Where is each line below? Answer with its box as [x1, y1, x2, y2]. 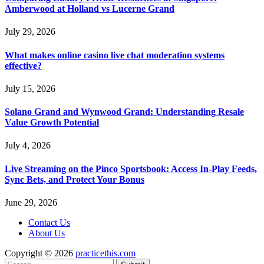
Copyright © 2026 [5, 247, 75, 258]
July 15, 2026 [5, 83, 55, 94]
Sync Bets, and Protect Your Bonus [5, 174, 144, 184]
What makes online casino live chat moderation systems [5, 49, 225, 60]
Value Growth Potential [5, 117, 99, 128]
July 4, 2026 [5, 140, 51, 151]
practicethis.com [75, 247, 136, 258]
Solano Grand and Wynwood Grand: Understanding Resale [5, 107, 244, 117]
